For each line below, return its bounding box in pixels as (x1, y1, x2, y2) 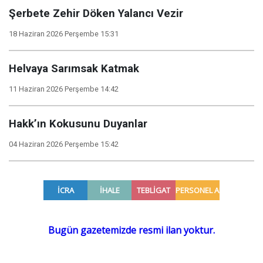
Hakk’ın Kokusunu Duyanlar (9, 117, 147, 130)
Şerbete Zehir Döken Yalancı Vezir (9, 7, 183, 20)
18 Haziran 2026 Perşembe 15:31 (9, 29, 119, 38)
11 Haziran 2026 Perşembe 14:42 (9, 85, 119, 93)
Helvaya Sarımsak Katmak (9, 62, 139, 75)
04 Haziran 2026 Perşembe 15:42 (9, 140, 119, 149)
